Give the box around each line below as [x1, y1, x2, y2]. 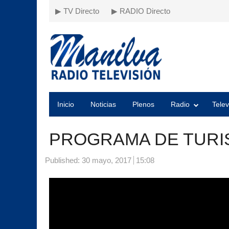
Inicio [57, 100, 74, 108]
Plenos [132, 100, 154, 108]
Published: [45, 156, 82, 165]
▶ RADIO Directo [111, 7, 170, 15]
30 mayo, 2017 [82, 156, 131, 165]
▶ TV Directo [55, 7, 99, 15]
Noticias [90, 100, 116, 108]
